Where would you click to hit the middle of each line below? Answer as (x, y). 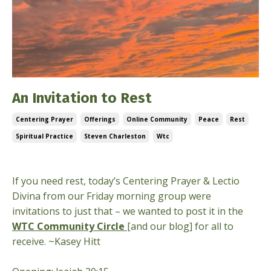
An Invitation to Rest (82, 98)
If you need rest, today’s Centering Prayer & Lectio (126, 181)
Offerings (100, 119)
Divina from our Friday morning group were (112, 196)
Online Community (157, 119)
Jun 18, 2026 (40, 160)
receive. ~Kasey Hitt (56, 241)
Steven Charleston (115, 136)
